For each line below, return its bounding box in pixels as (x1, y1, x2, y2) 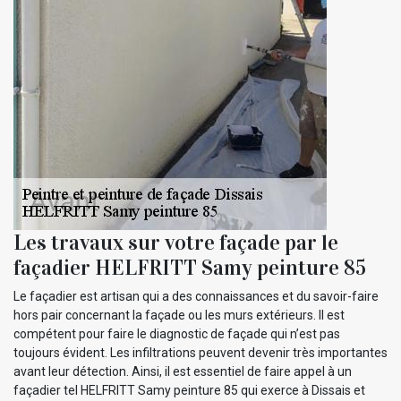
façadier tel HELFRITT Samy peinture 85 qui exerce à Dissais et (13, 382, 365, 397)
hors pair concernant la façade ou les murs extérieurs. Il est (13, 307, 345, 322)
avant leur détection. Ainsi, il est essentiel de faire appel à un (13, 363, 352, 379)
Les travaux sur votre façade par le (13, 228, 338, 256)
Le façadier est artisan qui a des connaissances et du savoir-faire (13, 288, 379, 303)
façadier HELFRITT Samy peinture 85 (13, 253, 366, 281)
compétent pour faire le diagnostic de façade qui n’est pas (13, 326, 340, 341)
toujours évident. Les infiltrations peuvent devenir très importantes (13, 345, 388, 360)
